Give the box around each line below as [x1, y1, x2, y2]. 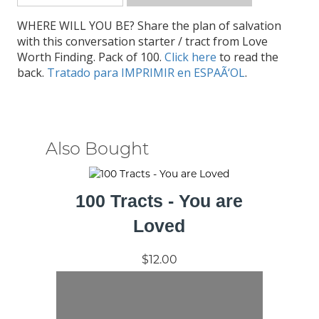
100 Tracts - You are [75, 190, 244, 211]
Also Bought [45, 138, 150, 159]
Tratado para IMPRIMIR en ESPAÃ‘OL [46, 65, 245, 81]
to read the [219, 49, 278, 66]
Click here [164, 49, 219, 66]
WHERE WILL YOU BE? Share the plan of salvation [16, 18, 281, 34]
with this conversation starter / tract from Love [16, 33, 268, 50]
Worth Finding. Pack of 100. [16, 49, 164, 66]
